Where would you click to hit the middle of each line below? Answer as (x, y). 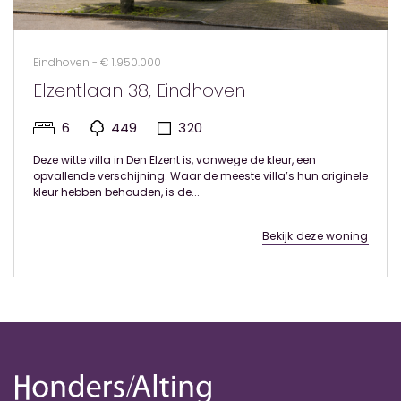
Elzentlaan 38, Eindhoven (139, 90)
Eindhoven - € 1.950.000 (97, 62)
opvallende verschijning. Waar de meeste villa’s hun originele (200, 176)
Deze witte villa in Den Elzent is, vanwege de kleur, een (174, 160)
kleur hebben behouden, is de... (116, 192)
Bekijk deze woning (316, 236)
